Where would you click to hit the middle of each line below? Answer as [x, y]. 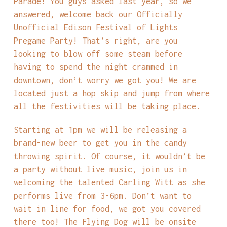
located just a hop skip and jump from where [111, 93]
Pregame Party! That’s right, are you [96, 41]
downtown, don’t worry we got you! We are [105, 80]
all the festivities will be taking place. [107, 106]
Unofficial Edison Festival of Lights [96, 27]
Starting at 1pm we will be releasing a [100, 130]
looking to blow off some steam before [98, 54]
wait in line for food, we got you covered [107, 209]
